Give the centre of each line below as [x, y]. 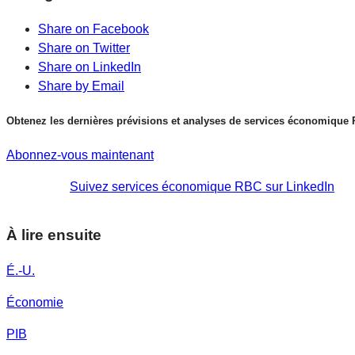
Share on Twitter [84, 48]
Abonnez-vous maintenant [80, 155]
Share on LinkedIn [90, 67]
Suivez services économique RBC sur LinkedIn [202, 187]
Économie [35, 302]
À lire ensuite [54, 235]
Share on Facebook [94, 29]
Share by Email [81, 86]
